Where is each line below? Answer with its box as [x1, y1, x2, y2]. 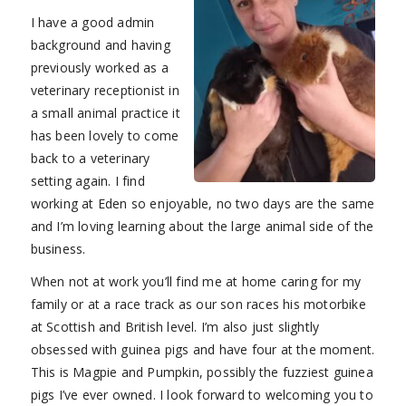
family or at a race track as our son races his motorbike [30, 295, 366, 314]
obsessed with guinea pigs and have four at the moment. [30, 341, 375, 359]
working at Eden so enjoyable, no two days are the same [30, 194, 375, 212]
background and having [30, 35, 170, 53]
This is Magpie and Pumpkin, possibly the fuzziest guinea [30, 363, 373, 382]
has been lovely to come [30, 126, 179, 144]
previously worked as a [30, 58, 169, 76]
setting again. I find [30, 171, 145, 189]
